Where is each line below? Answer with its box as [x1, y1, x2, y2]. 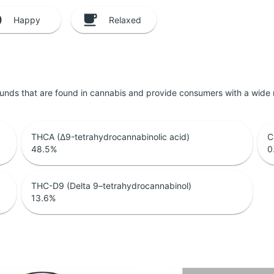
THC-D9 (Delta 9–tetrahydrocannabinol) [31, 180, 191, 191]
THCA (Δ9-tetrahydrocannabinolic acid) [31, 131, 190, 143]
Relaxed [109, 14, 141, 25]
